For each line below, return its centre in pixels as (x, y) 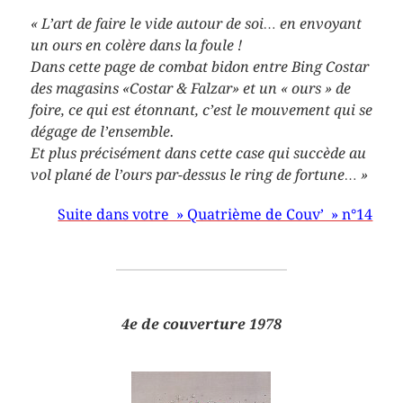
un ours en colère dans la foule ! (136, 45)
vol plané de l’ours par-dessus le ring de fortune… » (199, 175)
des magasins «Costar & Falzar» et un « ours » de (190, 88)
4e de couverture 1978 (201, 324)
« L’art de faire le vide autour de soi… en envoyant (196, 23)
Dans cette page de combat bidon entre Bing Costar (199, 67)
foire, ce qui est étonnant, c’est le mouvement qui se (201, 110)
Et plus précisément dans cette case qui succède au (198, 153)
